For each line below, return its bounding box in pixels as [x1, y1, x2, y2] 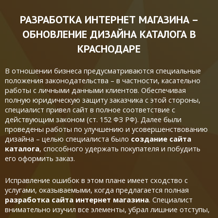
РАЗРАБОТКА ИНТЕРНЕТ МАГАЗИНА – [19, 13, 199, 26]
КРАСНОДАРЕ [77, 42, 141, 55]
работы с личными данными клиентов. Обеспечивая [5, 85, 186, 95]
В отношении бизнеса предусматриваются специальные [5, 66, 201, 75]
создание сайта [131, 134, 191, 144]
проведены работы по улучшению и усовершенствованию [5, 124, 208, 134]
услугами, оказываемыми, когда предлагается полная [5, 185, 189, 195]
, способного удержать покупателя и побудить [39, 144, 200, 153]
